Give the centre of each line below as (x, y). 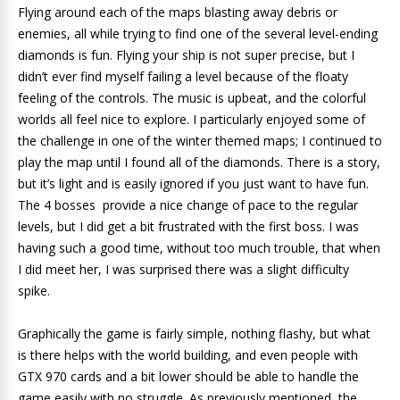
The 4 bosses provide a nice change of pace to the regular (188, 205)
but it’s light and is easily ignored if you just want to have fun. (193, 184)
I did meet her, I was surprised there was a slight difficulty (183, 270)
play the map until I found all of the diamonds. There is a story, (199, 162)
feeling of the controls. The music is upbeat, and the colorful (192, 98)
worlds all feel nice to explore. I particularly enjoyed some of (192, 120)
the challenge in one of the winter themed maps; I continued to (200, 141)
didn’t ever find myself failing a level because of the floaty (183, 77)
